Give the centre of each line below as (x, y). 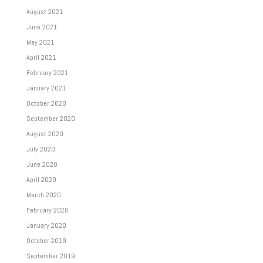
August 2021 (44, 12)
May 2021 (40, 42)
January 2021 (46, 88)
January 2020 (46, 225)
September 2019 (50, 256)
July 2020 (41, 149)
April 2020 (41, 180)
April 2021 (41, 58)
